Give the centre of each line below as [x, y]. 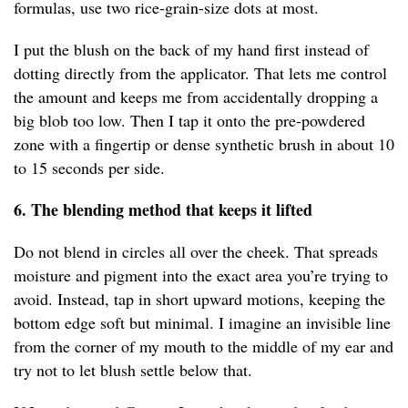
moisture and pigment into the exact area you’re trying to [201, 275]
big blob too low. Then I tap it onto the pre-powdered [189, 121]
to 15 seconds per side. [89, 168]
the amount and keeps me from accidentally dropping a [196, 97]
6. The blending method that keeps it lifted [163, 210]
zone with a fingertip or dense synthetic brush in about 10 [204, 144]
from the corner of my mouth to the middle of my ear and [204, 347]
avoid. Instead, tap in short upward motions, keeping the [199, 299]
